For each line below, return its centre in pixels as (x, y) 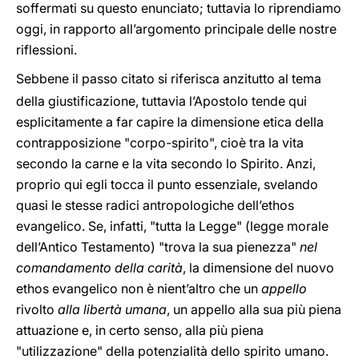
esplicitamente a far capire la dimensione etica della (170, 122)
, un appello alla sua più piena (254, 309)
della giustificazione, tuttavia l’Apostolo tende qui (161, 101)
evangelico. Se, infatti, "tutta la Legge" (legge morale (172, 226)
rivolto (37, 309)
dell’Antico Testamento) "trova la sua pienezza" (158, 247)
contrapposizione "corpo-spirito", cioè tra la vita (160, 143)
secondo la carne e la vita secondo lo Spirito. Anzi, (166, 163)
